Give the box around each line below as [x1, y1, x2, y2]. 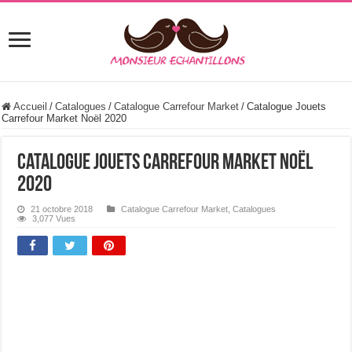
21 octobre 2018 [31, 204, 93, 214]
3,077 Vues [32, 214, 76, 223]
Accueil [11, 101, 48, 112]
